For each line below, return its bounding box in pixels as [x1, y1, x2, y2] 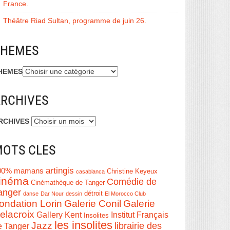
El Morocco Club [105, 190, 146, 197]
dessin [66, 190, 82, 197]
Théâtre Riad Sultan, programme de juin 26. [3, 16, 146, 25]
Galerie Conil [64, 198, 121, 209]
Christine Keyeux [107, 168, 158, 176]
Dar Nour [41, 190, 64, 197]
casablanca [76, 168, 105, 175]
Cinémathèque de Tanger [31, 179, 105, 187]
